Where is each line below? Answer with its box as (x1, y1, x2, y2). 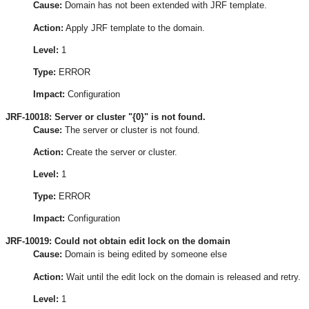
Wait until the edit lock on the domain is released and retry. (63, 271, 301, 282)
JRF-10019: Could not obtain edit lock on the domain (6, 236, 230, 247)
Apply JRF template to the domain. (63, 22, 205, 33)
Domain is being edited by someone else (62, 249, 227, 260)
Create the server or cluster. (63, 147, 177, 158)
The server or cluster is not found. (62, 124, 200, 135)
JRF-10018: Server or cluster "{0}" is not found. (6, 111, 206, 122)
